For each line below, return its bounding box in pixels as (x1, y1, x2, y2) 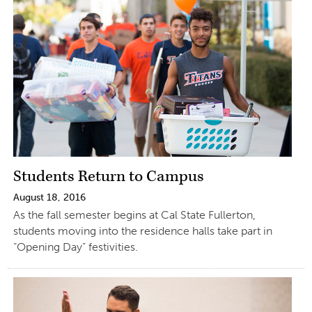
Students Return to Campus (13, 166, 204, 187)
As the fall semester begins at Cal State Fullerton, (13, 208, 256, 221)
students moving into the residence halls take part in (13, 224, 272, 237)
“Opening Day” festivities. (13, 240, 138, 253)
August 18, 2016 (13, 192, 86, 203)
